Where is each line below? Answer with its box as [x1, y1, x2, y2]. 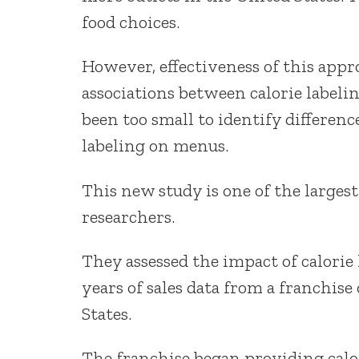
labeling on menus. [82, 135, 228, 157]
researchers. [82, 205, 175, 228]
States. [82, 302, 131, 325]
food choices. [82, 10, 179, 33]
